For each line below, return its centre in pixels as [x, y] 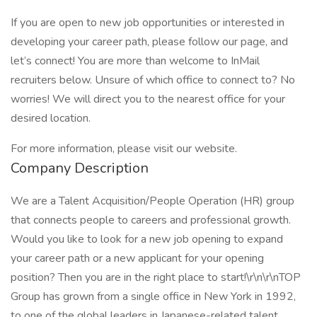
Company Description [80, 168]
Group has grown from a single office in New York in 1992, [153, 296]
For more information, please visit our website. [124, 149]
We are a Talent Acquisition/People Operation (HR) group [152, 201]
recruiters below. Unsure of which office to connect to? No [153, 80]
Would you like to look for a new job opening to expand [147, 239]
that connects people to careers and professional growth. [151, 220]
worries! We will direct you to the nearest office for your [148, 99]
